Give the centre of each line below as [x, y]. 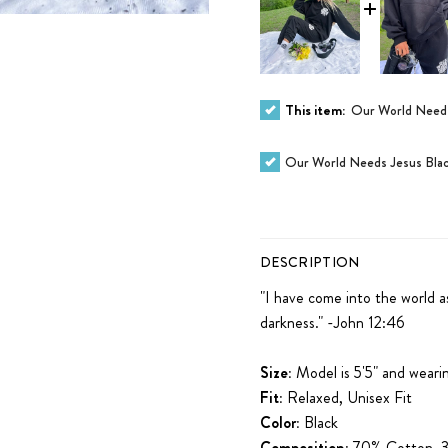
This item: [315, 110]
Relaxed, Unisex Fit [347, 398]
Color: [282, 423]
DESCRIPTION [310, 262]
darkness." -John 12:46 [332, 323]
